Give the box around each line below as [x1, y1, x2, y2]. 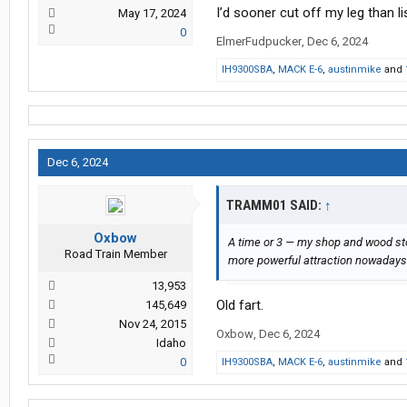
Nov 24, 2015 [119, 317, 186, 332]
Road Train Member [64, 247, 167, 262]
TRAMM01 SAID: [226, 197, 324, 214]
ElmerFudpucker [216, 35, 302, 49]
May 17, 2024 [118, 6, 186, 21]
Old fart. [216, 297, 263, 314]
